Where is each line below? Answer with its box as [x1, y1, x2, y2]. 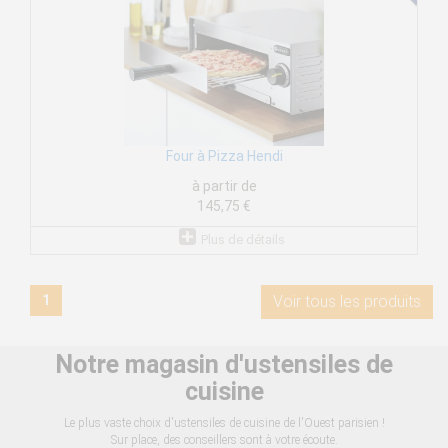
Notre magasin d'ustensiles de [55, 350, 393, 380]
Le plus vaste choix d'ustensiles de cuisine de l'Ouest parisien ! [63, 416, 385, 431]
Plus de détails [200, 232, 285, 248]
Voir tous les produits [273, 292, 421, 312]
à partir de [191, 178, 257, 195]
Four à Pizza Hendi [165, 148, 283, 165]
